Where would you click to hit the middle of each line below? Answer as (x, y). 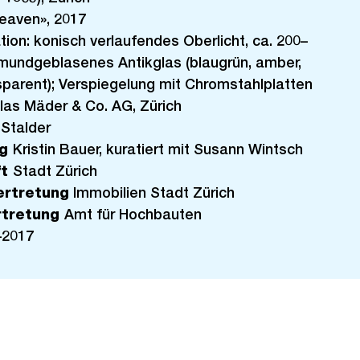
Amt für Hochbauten (133, 214)
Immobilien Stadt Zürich (151, 192)
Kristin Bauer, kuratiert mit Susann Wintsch (157, 149)
